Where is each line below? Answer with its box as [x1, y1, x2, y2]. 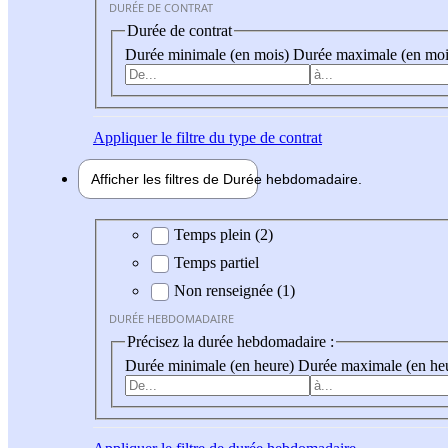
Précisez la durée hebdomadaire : [127, 333, 334, 351]
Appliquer [93, 128, 157, 146]
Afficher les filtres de [91, 170, 223, 187]
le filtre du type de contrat [157, 128, 322, 146]
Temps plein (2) [174, 226, 273, 244]
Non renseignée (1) [174, 282, 295, 300]
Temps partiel [174, 254, 259, 272]
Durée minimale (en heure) [125, 356, 298, 374]
